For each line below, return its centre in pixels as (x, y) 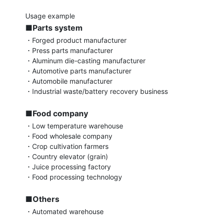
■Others (43, 199)
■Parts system (54, 28)
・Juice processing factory (68, 167)
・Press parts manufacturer (69, 50)
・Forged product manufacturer (76, 40)
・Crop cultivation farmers (67, 146)
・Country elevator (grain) (67, 156)
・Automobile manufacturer (69, 81)
